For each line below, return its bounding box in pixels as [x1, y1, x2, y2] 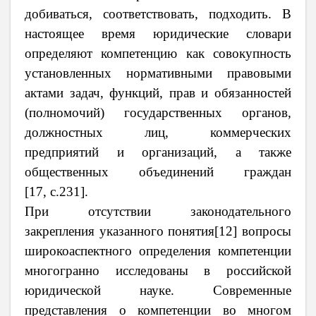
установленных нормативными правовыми [25, 65, 291, 80]
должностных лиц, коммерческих [25, 124, 291, 140]
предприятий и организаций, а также [25, 144, 291, 159]
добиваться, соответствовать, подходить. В [25, 6, 291, 21]
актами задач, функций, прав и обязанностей [25, 85, 291, 100]
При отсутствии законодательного [25, 203, 291, 219]
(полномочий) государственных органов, [25, 104, 291, 120]
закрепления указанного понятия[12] [25, 223, 238, 238]
